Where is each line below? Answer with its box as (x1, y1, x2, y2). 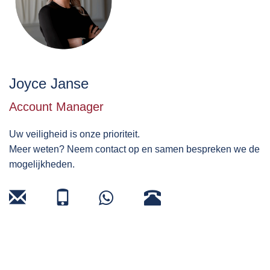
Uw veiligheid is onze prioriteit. (9, 128, 140, 139)
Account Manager (9, 99, 104, 113)
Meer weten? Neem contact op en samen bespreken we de (9, 143, 260, 154)
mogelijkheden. (9, 159, 75, 169)
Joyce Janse (9, 75, 89, 92)
